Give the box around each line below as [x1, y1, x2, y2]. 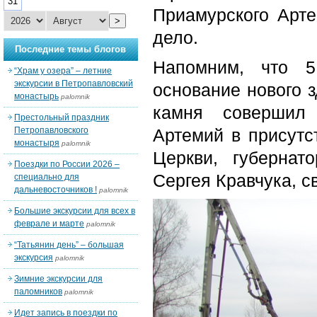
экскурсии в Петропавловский [14, 79, 133, 88]
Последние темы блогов [15, 44, 127, 54]
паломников [14, 287, 62, 296]
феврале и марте [14, 219, 84, 229]
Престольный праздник [14, 113, 109, 122]
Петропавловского [14, 125, 88, 135]
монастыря [14, 138, 59, 148]
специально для [14, 172, 79, 182]
